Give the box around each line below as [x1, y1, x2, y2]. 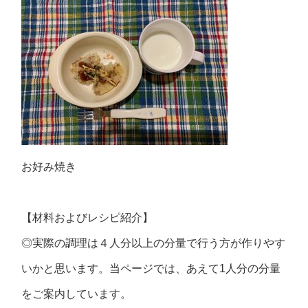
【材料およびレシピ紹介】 [21, 212, 154, 223]
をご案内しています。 [21, 288, 132, 300]
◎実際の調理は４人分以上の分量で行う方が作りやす [21, 237, 286, 249]
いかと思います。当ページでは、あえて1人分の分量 [21, 263, 281, 274]
